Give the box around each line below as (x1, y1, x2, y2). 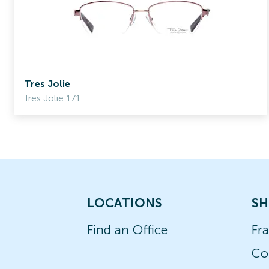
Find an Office (87, 222, 168, 237)
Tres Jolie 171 (24, 92, 80, 104)
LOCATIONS (87, 195, 162, 210)
